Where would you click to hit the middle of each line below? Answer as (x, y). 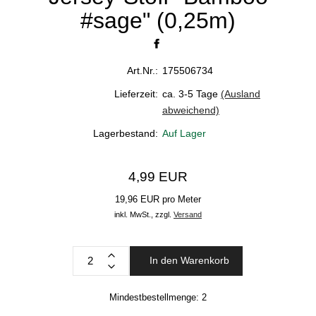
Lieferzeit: (136, 94)
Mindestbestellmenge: (156, 297)
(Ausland (241, 94)
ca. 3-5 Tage (190, 94)
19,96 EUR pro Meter (158, 200)
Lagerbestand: (126, 134)
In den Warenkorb (189, 261)
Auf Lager (184, 134)
